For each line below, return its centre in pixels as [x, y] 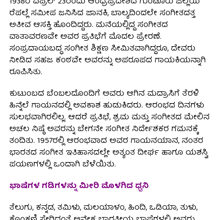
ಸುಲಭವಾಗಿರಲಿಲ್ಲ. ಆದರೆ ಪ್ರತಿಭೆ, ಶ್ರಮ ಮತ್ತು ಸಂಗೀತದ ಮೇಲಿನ [109, 118]
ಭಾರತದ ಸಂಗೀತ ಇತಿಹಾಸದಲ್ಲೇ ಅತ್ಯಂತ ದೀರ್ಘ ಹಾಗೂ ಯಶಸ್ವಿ [109, 153]
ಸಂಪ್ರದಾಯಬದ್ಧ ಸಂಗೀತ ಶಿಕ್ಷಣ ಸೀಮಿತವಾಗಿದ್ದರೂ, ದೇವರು [102, 49]
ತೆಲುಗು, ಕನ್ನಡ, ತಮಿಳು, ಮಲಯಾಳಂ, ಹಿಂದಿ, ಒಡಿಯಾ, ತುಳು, [103, 208]
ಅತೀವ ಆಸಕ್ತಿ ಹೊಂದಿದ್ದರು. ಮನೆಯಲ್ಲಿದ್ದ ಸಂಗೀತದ [88, 26]
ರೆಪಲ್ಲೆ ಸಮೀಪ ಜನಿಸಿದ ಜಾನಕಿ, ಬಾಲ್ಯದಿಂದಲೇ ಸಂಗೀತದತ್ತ [102, 14]
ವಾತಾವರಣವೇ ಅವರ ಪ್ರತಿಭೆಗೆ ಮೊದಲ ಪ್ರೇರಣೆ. [85, 38]
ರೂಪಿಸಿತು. [26, 73]
